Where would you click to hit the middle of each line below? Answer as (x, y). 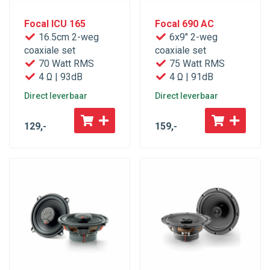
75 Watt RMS (196, 64)
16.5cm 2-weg (67, 37)
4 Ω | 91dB (190, 77)
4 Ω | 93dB (59, 77)
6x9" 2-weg (192, 37)
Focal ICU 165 (55, 24)
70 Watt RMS (65, 64)
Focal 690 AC (184, 24)
